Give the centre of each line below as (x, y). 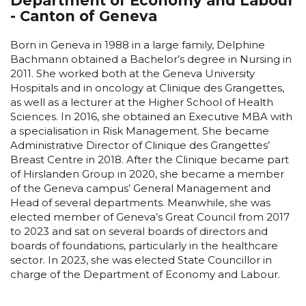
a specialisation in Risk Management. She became (140, 130)
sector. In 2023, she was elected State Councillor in (141, 260)
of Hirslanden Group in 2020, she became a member (147, 173)
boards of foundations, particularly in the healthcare (144, 245)
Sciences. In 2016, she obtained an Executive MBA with (151, 116)
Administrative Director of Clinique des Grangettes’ (140, 145)
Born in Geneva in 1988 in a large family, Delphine (138, 44)
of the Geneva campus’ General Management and (140, 188)
